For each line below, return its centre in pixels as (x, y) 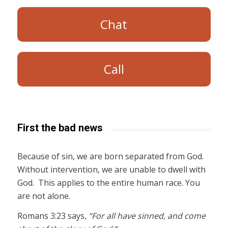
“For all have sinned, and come (147, 216)
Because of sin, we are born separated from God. (111, 156)
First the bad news (60, 127)
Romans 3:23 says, (53, 216)
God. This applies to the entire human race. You (108, 182)
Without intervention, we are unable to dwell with (111, 169)
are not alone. (44, 196)
